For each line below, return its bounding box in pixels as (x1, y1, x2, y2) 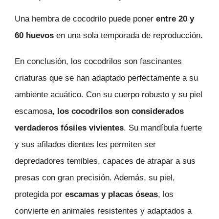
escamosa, (15, 106, 57, 116)
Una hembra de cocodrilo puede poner (15, 14, 156, 24)
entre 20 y (156, 14, 194, 24)
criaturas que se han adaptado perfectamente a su (15, 73, 198, 83)
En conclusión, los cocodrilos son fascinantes (15, 56, 182, 66)
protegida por (15, 189, 65, 199)
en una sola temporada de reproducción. (54, 31, 203, 41)
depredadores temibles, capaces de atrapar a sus (15, 156, 196, 166)
